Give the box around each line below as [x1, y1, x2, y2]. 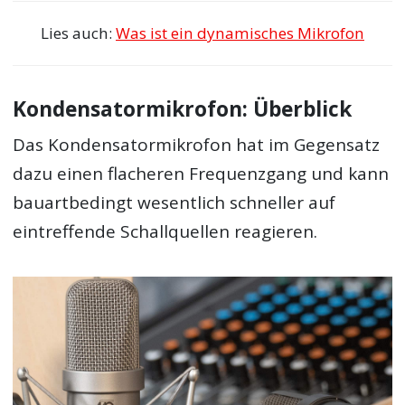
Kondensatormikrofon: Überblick [13, 95, 353, 124]
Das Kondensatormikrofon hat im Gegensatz [13, 132, 381, 156]
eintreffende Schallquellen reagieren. [13, 219, 318, 243]
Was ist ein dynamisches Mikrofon [116, 22, 364, 43]
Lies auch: [41, 22, 116, 43]
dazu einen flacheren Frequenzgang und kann [13, 161, 390, 185]
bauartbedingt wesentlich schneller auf [13, 190, 336, 214]
